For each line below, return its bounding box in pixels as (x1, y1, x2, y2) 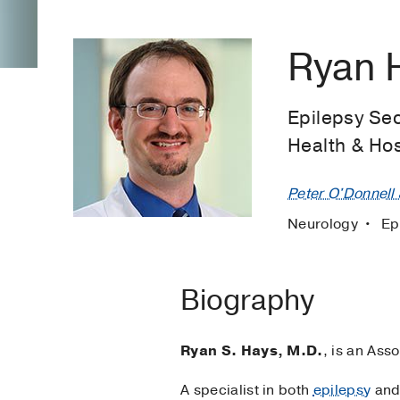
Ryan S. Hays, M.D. (180, 340, 323, 361)
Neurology (287, 213, 362, 234)
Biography (180, 280, 314, 320)
